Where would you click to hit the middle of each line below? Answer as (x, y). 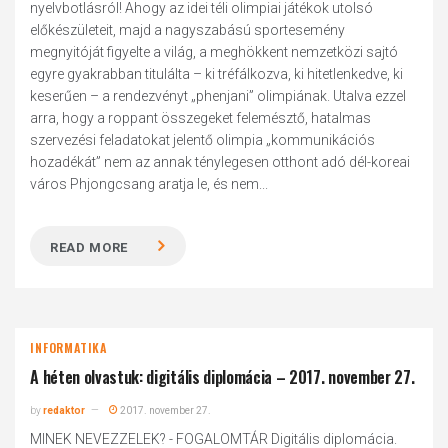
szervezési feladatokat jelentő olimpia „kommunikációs (203, 140)
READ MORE (89, 247)
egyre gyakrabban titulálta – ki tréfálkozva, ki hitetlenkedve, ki (217, 74)
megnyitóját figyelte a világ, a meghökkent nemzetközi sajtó (214, 52)
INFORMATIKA (68, 347)
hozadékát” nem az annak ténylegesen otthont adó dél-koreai (220, 162)
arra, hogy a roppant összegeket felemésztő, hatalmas (201, 118)
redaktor (64, 410)
